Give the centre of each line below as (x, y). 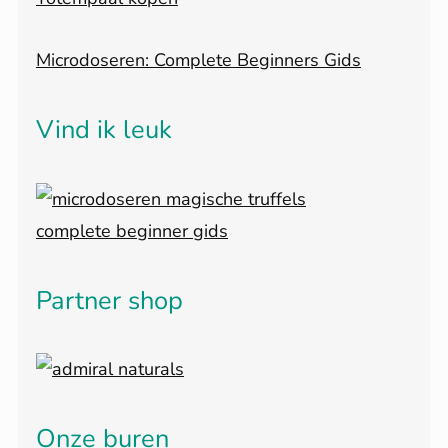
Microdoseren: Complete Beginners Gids (198, 60)
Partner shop (109, 300)
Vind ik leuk (104, 130)
